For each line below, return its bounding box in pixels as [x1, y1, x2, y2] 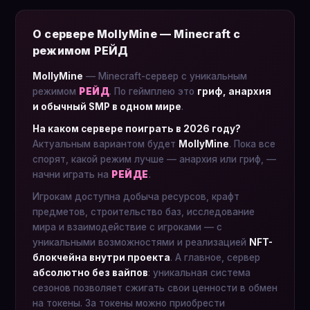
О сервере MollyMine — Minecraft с [33, 27, 241, 41]
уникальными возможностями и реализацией [33, 237, 249, 248]
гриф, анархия [197, 86, 271, 97]
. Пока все [229, 138, 275, 149]
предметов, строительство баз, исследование [33, 206, 255, 217]
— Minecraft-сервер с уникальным [83, 71, 247, 82]
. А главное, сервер [170, 252, 260, 263]
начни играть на [33, 169, 111, 180]
